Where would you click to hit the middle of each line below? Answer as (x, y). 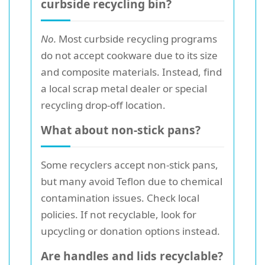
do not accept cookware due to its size (129, 55)
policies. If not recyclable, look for (119, 214)
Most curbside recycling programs (137, 38)
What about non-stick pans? (121, 130)
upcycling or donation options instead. (130, 231)
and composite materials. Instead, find (131, 72)
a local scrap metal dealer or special (124, 88)
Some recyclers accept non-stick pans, (130, 164)
